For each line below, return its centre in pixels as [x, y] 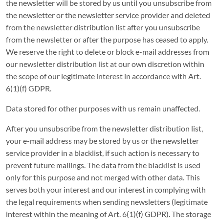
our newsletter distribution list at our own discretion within [105, 64]
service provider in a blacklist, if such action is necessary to [103, 153]
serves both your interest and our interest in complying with [106, 189]
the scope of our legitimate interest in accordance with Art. [103, 76]
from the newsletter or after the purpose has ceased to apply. [107, 39]
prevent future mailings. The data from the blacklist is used [103, 165]
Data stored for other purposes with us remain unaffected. [103, 108]
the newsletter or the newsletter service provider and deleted [108, 15]
